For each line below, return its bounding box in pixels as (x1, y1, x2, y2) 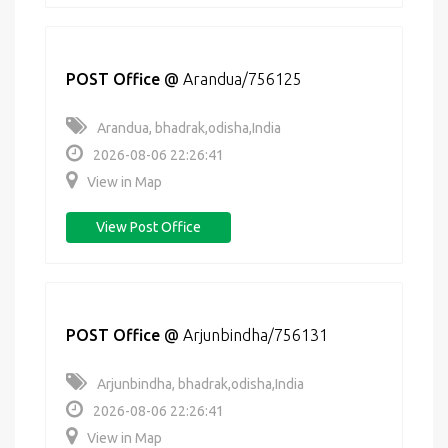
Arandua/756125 (183, 70, 302, 88)
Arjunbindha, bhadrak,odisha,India (97, 376, 304, 392)
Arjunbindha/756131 (183, 326, 328, 344)
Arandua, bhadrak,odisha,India (97, 120, 281, 136)
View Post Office (96, 219, 201, 235)
